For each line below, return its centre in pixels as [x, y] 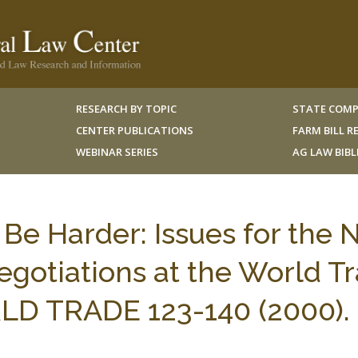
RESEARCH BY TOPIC [126, 109]
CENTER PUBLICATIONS [134, 130]
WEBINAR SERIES [117, 152]
